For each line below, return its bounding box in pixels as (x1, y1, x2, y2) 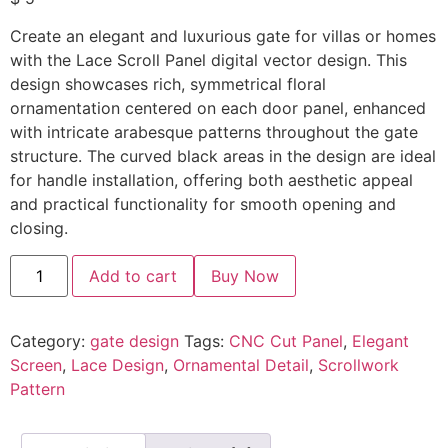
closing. (10, 218, 68, 239)
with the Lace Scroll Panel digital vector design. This (10, 50, 407, 71)
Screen (10, 354, 62, 375)
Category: (10, 330, 90, 351)
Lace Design (71, 354, 164, 375)
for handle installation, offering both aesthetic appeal (10, 170, 413, 191)
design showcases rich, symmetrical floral (10, 74, 326, 95)
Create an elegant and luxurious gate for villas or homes (10, 26, 436, 47)
